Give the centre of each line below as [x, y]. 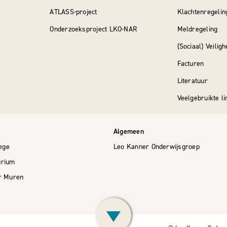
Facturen [191, 64]
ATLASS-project [73, 12]
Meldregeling [197, 29]
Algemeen [129, 131]
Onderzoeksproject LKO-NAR [93, 29]
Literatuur [192, 81]
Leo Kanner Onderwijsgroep [157, 147]
